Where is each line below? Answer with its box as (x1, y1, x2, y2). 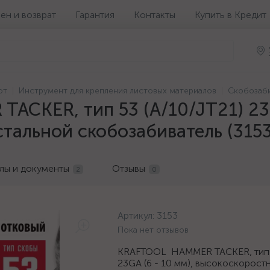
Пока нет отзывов (118, 225, 189, 235)
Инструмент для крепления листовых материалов (19, 86, 216, 96)
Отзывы (112, 163, 145, 174)
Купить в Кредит (195, 8, 266, 20)
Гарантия (75, 8, 115, 20)
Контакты (134, 8, 175, 20)
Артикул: (118, 210, 157, 221)
